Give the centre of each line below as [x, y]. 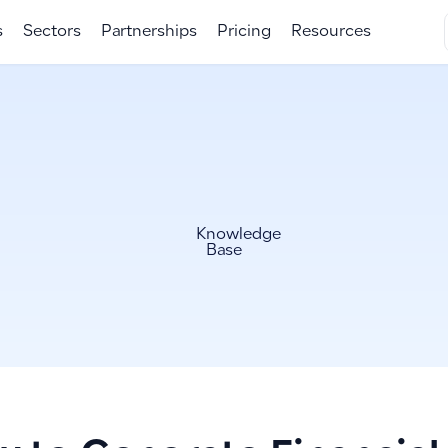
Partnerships [148, 32]
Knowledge [236, 235]
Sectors [51, 32]
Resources [330, 32]
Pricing [243, 32]
